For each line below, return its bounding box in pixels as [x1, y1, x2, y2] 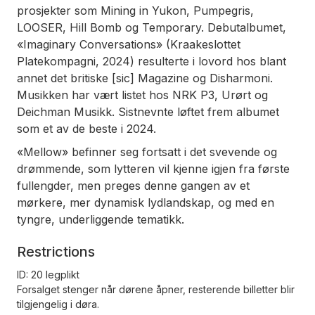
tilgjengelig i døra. [17, 297, 99, 310]
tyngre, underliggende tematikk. [17, 212, 188, 226]
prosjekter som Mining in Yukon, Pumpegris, [17, 4, 254, 18]
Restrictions [17, 243, 95, 260]
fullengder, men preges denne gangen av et [17, 178, 250, 193]
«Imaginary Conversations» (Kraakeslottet [17, 37, 240, 52]
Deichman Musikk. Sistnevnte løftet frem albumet [17, 105, 279, 120]
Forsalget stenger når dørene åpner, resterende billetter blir [17, 283, 295, 295]
